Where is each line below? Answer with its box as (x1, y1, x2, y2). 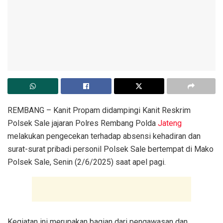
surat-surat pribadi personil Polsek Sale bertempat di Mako (7, 144, 214, 154)
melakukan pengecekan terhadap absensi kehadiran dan (7, 131, 201, 141)
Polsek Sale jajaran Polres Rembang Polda (7, 118, 158, 128)
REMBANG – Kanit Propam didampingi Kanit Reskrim (7, 105, 191, 115)
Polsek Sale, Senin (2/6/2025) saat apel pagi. (7, 157, 166, 167)
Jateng (158, 118, 182, 128)
